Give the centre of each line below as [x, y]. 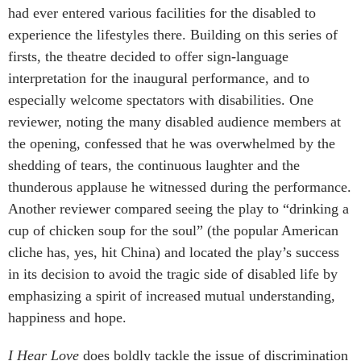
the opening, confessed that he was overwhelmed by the [172, 143]
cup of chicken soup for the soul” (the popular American [173, 230]
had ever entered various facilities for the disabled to [162, 12]
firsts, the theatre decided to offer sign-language [148, 56]
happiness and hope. [67, 317]
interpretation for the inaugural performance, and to [159, 78]
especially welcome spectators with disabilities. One [161, 100]
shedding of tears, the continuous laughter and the [154, 165]
